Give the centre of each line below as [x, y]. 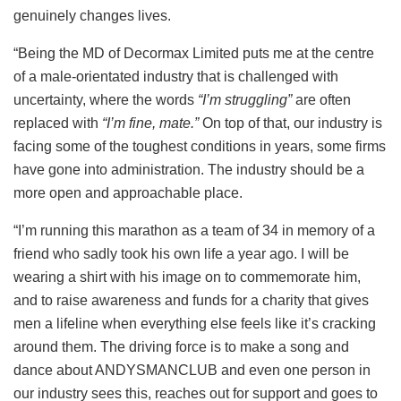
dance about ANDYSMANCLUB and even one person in [192, 370]
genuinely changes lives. [92, 15]
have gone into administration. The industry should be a [189, 169]
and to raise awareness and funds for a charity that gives [191, 300]
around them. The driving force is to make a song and [181, 346]
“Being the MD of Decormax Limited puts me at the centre [194, 53]
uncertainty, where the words [106, 99]
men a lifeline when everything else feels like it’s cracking [195, 323]
